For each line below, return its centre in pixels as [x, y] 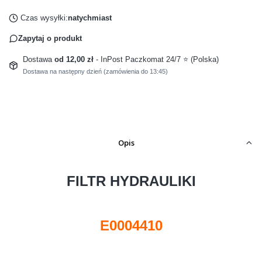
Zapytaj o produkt [50, 39]
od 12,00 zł [75, 60]
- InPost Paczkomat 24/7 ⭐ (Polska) [157, 60]
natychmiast [89, 18]
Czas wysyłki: [44, 18]
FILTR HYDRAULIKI [131, 181]
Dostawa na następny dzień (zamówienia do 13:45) [95, 72]
